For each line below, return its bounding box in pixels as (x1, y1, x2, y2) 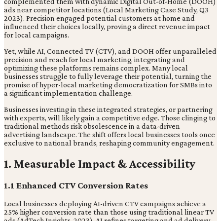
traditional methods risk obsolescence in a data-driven (4, 121, 180, 130)
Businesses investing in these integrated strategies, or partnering (4, 105, 213, 113)
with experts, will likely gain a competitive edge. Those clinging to (4, 113, 216, 122)
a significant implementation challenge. (4, 88, 133, 97)
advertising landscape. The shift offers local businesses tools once (4, 130, 215, 139)
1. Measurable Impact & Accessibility (4, 156, 195, 170)
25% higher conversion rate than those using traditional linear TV (4, 208, 214, 217)
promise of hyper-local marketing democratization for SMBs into (4, 80, 212, 89)
